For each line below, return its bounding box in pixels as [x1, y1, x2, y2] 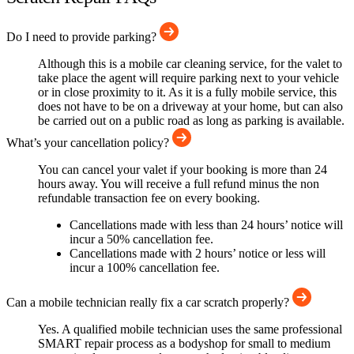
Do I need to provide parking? [6, 30, 160, 44]
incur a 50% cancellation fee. [70, 232, 213, 247]
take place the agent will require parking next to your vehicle [38, 71, 339, 85]
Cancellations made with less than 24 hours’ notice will [70, 218, 343, 232]
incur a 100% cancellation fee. [70, 261, 220, 275]
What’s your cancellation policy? [6, 136, 172, 150]
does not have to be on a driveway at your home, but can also [38, 100, 343, 114]
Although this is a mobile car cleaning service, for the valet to [38, 57, 342, 71]
